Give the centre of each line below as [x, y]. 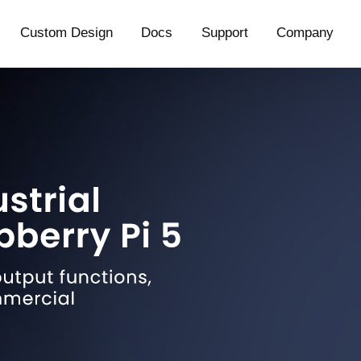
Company [305, 33]
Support [224, 33]
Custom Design [67, 33]
